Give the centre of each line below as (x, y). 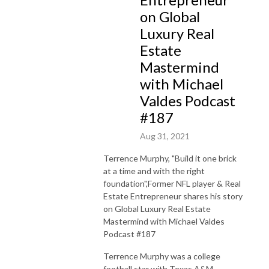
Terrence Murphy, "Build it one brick (170, 158)
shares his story (213, 196)
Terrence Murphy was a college (162, 256)
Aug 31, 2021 (165, 136)
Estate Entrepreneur (142, 196)
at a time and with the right (154, 171)
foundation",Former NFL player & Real (172, 183)
